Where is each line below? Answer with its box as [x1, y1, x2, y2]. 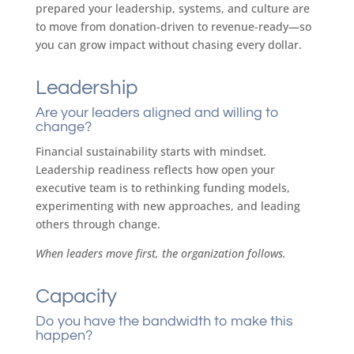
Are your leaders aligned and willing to [35, 105, 279, 120]
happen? [35, 328, 92, 343]
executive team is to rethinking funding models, [35, 180, 290, 195]
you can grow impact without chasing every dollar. [35, 37, 302, 52]
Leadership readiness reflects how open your [35, 162, 275, 177]
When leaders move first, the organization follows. [35, 246, 286, 261]
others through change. [35, 217, 160, 232]
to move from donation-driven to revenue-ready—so [35, 19, 311, 34]
